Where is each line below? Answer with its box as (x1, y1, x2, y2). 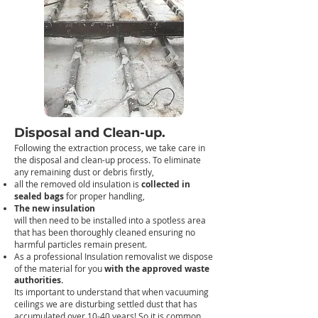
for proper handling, (66, 190, 145, 202)
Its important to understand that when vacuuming (14, 286, 209, 297)
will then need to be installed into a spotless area (14, 214, 206, 226)
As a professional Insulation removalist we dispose (14, 251, 213, 262)
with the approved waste (104, 263, 209, 275)
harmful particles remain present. (14, 238, 149, 250)
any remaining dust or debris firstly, (14, 166, 154, 177)
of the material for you (14, 263, 104, 274)
